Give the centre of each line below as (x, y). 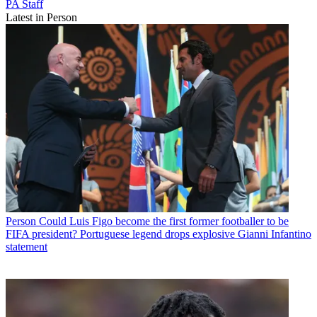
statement (27, 247)
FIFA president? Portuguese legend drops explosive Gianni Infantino (158, 234)
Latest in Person (41, 17)
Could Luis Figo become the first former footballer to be (164, 221)
